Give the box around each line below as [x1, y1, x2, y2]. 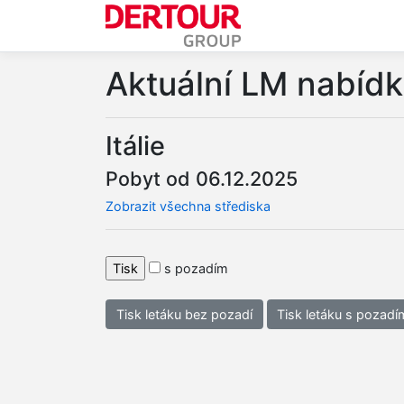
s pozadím [161, 260, 228, 276]
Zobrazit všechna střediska [106, 198, 271, 215]
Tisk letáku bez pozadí [115, 306, 252, 322]
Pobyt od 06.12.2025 [106, 167, 298, 191]
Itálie [106, 129, 165, 161]
